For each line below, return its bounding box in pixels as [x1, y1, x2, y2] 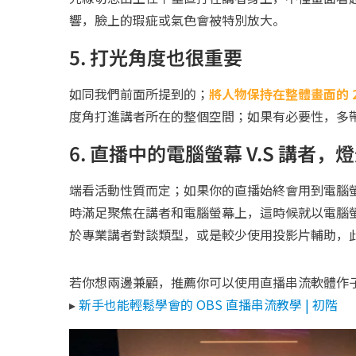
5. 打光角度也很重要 [69, 43, 242, 72]
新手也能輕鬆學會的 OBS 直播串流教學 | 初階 [79, 295, 338, 315]
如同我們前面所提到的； [69, 84, 209, 104]
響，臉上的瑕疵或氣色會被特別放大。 [69, 10, 285, 30]
